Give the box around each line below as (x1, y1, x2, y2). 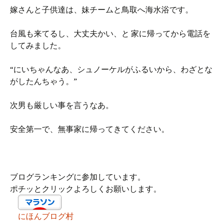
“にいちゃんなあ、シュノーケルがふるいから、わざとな (10, 64, 213, 74)
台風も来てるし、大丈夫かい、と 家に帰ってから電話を (10, 28, 211, 38)
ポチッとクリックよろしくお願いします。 (10, 184, 161, 194)
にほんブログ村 (18, 211, 74, 221)
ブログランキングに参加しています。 (10, 172, 145, 182)
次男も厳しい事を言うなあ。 (10, 100, 113, 110)
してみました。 (10, 40, 66, 50)
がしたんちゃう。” (10, 76, 77, 86)
